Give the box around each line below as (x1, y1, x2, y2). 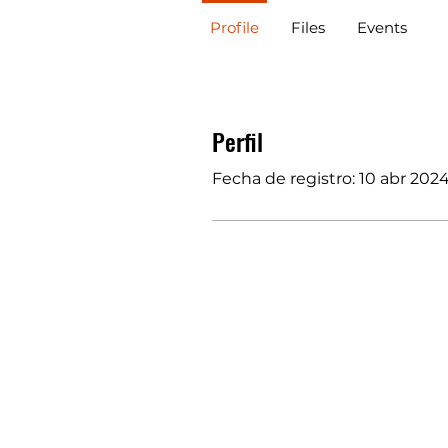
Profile (210, 17, 259, 37)
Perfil (212, 122, 263, 159)
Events (357, 17, 407, 37)
